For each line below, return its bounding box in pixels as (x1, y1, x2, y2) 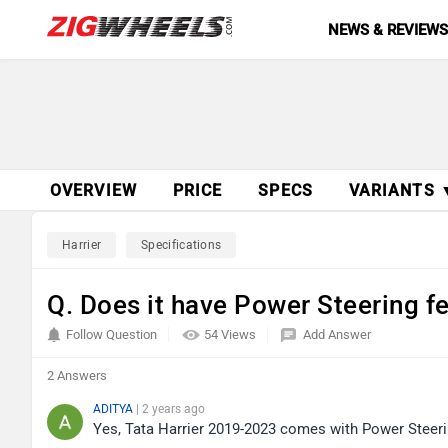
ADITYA (93, 402, 136, 416)
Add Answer (303, 327, 371, 342)
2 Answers (47, 368, 107, 383)
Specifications (141, 238, 222, 252)
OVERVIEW (50, 181, 137, 200)
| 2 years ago (136, 402, 205, 416)
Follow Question (66, 327, 157, 342)
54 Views (204, 327, 259, 342)
